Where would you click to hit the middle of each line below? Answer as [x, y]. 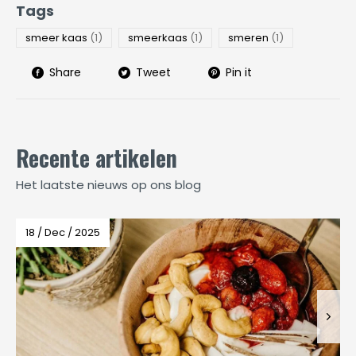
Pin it [239, 73]
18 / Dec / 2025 [63, 233]
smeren [250, 38]
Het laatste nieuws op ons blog [108, 185]
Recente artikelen [97, 158]
